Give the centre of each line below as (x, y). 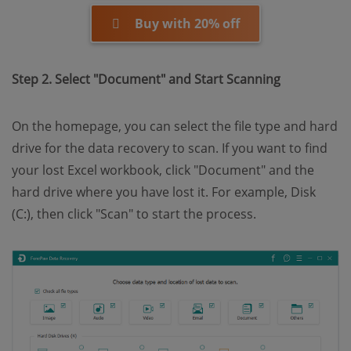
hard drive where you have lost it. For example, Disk (164, 192)
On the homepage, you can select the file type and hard (175, 126)
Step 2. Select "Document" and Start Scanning (146, 79)
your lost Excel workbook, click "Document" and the (163, 170)
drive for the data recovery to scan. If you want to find (170, 148)
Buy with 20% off (187, 23)
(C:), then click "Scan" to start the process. (134, 213)
